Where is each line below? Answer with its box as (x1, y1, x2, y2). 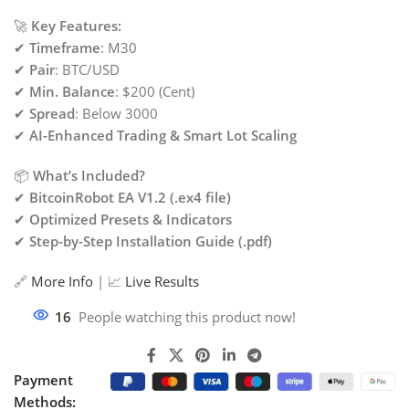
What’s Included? (33, 165, 145, 184)
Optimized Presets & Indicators (29, 209, 232, 228)
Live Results (125, 271, 199, 290)
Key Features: (31, 16, 121, 35)
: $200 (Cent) (115, 81, 194, 100)
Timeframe (29, 37, 100, 57)
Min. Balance (29, 81, 115, 100)
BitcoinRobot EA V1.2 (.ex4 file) (29, 187, 231, 206)
